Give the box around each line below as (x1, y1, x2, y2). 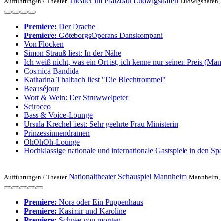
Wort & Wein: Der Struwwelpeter (24, 93, 128, 102)
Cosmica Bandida (24, 67, 79, 75)
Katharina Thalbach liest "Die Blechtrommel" (24, 75, 166, 84)
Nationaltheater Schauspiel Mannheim (69, 172, 187, 181)
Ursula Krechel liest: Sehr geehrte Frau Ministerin (24, 120, 178, 128)
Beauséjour (24, 84, 59, 93)
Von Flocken (24, 40, 64, 48)
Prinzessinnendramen (24, 129, 90, 137)
